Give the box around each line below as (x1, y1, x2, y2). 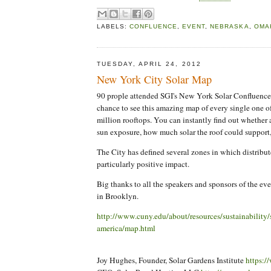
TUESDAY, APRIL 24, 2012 (97, 60, 201, 67)
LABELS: (97, 22, 130, 30)
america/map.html (97, 223, 155, 234)
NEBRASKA (210, 22, 249, 30)
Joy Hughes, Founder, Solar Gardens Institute (97, 255, 246, 266)
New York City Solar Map (97, 72, 212, 87)
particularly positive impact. (97, 158, 189, 170)
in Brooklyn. (97, 191, 139, 202)
